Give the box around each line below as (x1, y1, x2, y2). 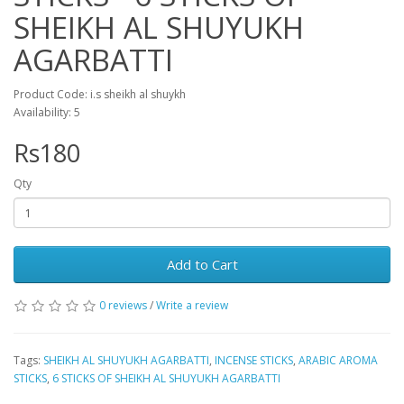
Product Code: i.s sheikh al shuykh (14, 87, 186, 102)
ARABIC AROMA (298, 353, 378, 368)
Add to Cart (166, 255, 238, 273)
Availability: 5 (14, 105, 80, 120)
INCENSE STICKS (215, 353, 293, 368)
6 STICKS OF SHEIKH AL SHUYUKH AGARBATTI (52, 371, 280, 386)
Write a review (156, 298, 228, 313)
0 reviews (99, 298, 147, 313)
